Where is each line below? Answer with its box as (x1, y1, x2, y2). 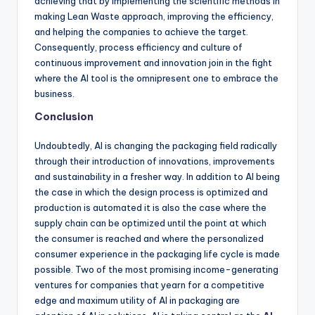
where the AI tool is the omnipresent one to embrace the (34, 72, 278, 84)
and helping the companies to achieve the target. (34, 26, 248, 37)
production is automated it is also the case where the (34, 202, 266, 213)
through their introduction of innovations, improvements (34, 155, 275, 167)
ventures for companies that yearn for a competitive (34, 279, 264, 290)
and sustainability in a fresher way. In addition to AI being (34, 171, 280, 182)
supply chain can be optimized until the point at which (34, 217, 266, 229)
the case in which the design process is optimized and (34, 186, 268, 198)
